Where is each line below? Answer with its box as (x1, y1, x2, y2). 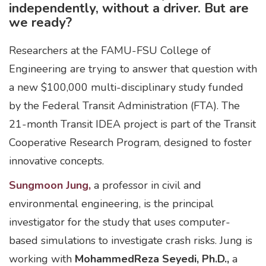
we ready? (9, 14, 75, 31)
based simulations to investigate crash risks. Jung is (9, 233, 252, 248)
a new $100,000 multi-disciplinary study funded (9, 80, 243, 94)
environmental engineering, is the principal (9, 197, 214, 211)
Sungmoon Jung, (9, 178, 91, 192)
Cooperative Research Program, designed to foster (9, 135, 252, 150)
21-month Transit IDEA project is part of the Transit (9, 117, 256, 131)
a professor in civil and (91, 178, 201, 192)
